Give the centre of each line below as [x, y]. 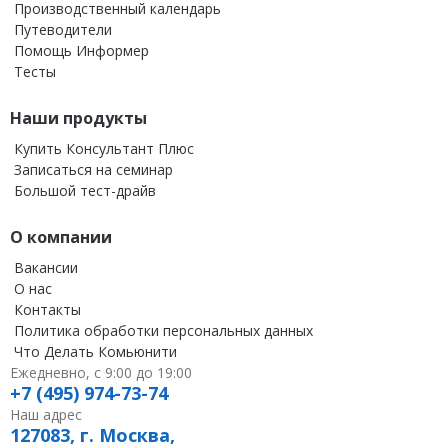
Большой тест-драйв [85, 190]
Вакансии [46, 267]
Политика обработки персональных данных [163, 330]
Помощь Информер [81, 50]
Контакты [47, 309]
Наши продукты [78, 118]
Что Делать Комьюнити [95, 351]
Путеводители [63, 29]
